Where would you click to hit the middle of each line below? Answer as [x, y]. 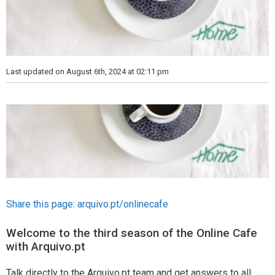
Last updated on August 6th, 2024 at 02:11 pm [87, 72]
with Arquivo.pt [46, 247]
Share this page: [42, 204]
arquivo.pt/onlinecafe [123, 204]
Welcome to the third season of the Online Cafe [132, 233]
